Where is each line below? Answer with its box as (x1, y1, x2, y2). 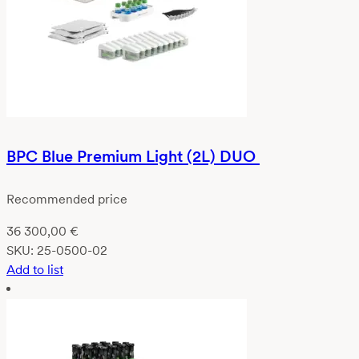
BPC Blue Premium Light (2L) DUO (6, 146, 260, 166)
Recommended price (6, 191, 127, 207)
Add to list (6, 261, 63, 277)
